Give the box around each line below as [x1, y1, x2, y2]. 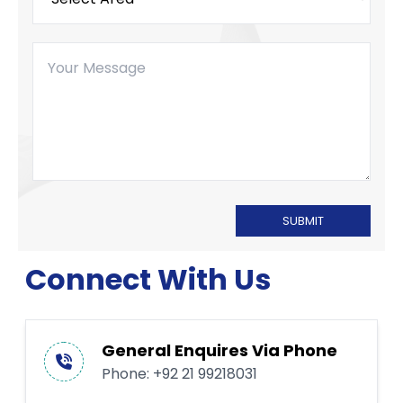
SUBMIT [282, 212, 324, 230]
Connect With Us [25, 259, 271, 300]
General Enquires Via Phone [102, 339, 337, 363]
